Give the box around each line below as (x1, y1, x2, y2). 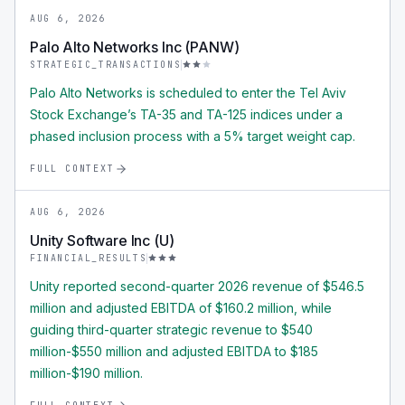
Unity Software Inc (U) (30, 231, 174, 250)
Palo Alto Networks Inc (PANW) (30, 38, 240, 56)
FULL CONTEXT (30, 163, 115, 174)
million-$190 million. (30, 365, 143, 381)
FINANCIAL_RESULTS (30, 252, 147, 264)
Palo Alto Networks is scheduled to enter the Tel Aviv (30, 85, 346, 100)
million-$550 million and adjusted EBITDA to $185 (30, 344, 318, 359)
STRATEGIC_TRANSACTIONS (30, 59, 182, 71)
